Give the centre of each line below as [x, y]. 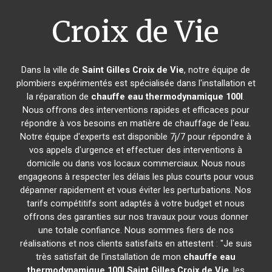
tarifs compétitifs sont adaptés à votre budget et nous [136, 203]
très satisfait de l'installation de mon [110, 257]
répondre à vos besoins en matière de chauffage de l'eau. [136, 123]
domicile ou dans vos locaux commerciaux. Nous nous [136, 163]
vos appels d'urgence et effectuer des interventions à [136, 150]
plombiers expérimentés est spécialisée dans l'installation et [136, 83]
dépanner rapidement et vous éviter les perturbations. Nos [136, 190]
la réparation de [59, 97]
